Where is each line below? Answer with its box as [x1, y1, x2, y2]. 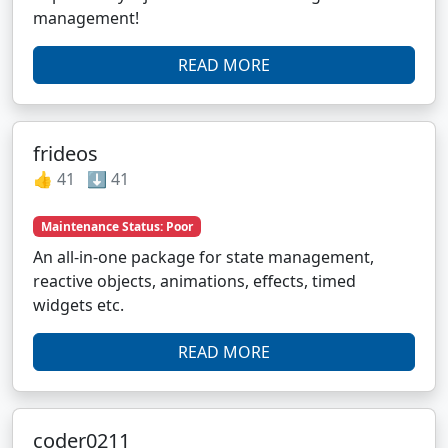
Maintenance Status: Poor [40, 217, 193, 235]
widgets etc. [33, 293, 124, 316]
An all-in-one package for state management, [33, 245, 374, 268]
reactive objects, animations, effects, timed [33, 269, 356, 292]
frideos [33, 139, 98, 167]
